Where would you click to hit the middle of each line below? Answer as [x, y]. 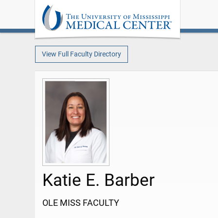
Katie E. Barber [99, 180]
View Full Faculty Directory [81, 54]
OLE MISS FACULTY [81, 203]
